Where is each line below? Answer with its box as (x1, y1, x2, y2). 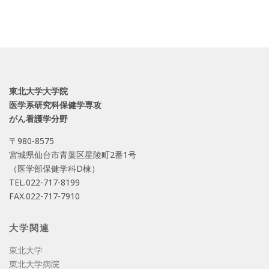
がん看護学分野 (9, 113, 68, 125)
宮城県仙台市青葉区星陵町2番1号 (9, 148, 136, 160)
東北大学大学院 (9, 85, 68, 97)
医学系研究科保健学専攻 (9, 99, 101, 111)
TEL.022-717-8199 (9, 176, 80, 188)
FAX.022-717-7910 (9, 190, 80, 202)
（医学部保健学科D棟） (9, 162, 100, 174)
